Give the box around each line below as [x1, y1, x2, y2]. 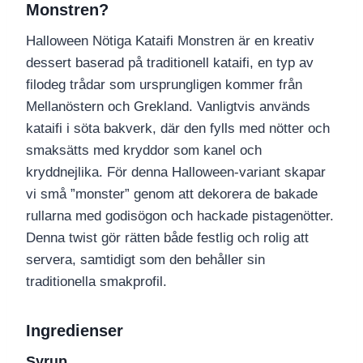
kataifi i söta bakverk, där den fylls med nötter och [26, 121, 330, 137]
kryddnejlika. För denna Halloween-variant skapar [26, 164, 326, 181]
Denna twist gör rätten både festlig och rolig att [26, 230, 309, 246]
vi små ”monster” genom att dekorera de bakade [26, 186, 318, 203]
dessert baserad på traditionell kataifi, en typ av [26, 55, 314, 71]
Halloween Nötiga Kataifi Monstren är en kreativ [26, 33, 314, 49]
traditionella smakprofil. [26, 274, 167, 290]
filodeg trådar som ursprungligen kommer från [26, 77, 302, 93]
